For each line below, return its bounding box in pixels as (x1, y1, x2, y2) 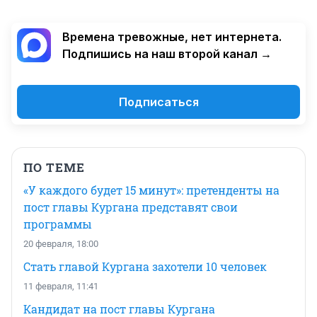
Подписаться (118, 94, 199, 109)
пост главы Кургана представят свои (23, 199, 238, 214)
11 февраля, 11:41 (23, 280, 98, 292)
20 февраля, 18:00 (23, 238, 98, 249)
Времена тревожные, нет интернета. (62, 29, 282, 44)
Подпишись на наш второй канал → (62, 46, 272, 61)
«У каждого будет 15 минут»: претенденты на (23, 182, 279, 197)
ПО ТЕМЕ (23, 158, 85, 175)
